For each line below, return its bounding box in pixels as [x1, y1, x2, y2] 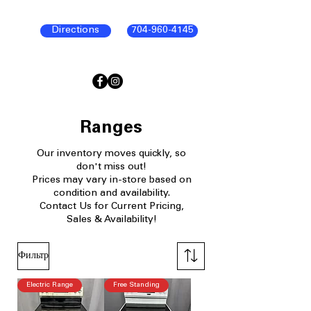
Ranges [80, 120, 142, 137]
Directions [52, 26, 99, 35]
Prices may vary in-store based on [31, 176, 192, 185]
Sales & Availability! [66, 215, 157, 225]
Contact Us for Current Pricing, [39, 202, 184, 212]
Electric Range [26, 282, 73, 289]
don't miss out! [76, 162, 146, 172]
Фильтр [18, 251, 49, 261]
